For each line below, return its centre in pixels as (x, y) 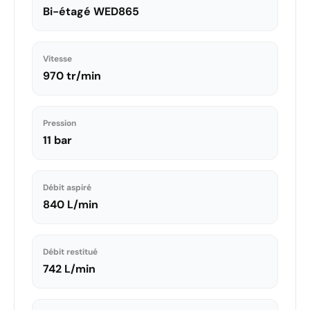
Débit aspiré (67, 187)
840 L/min (71, 204)
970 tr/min (72, 75)
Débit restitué (70, 252)
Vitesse (57, 58)
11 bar (57, 140)
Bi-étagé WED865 (91, 11)
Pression (60, 123)
